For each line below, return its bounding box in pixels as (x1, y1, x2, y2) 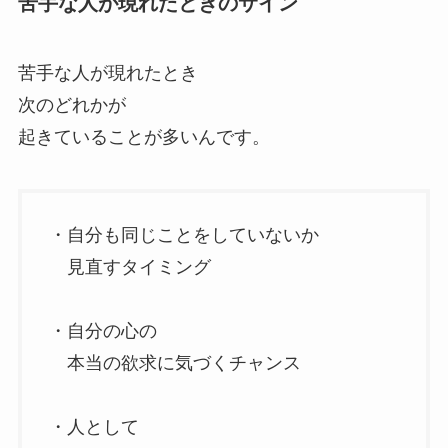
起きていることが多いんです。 (17, 126, 270, 147)
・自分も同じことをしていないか (48, 225, 319, 246)
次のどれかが (17, 94, 126, 115)
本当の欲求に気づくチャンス (48, 353, 301, 374)
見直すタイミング (48, 257, 211, 278)
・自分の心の (48, 321, 157, 342)
